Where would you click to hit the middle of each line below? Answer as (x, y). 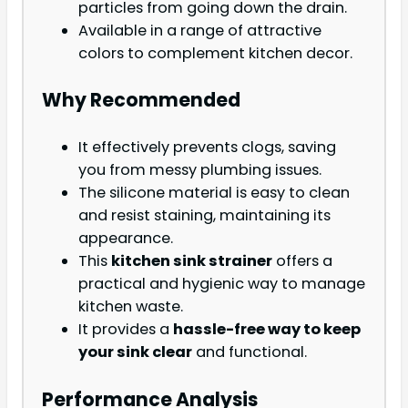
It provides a (126, 330)
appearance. (126, 239)
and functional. (250, 352)
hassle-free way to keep (267, 330)
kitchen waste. (131, 307)
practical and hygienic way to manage (222, 284)
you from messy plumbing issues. (200, 170)
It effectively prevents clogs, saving (207, 148)
